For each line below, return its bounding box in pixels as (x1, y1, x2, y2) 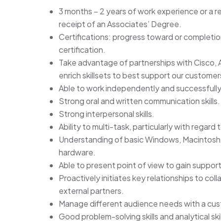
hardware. (59, 147, 96, 158)
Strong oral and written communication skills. (59, 96, 220, 107)
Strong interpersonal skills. (59, 109, 154, 119)
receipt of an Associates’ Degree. (59, 19, 182, 30)
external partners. (59, 185, 124, 196)
